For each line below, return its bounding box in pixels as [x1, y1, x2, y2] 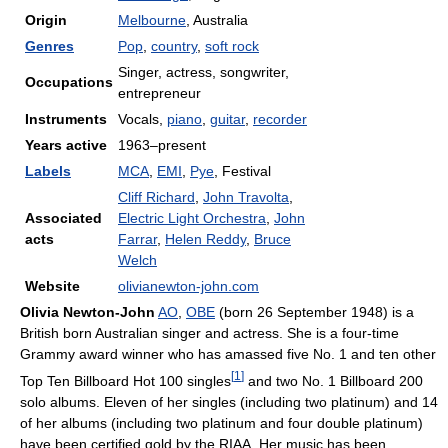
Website [25, 278, 80, 294]
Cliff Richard [118, 189, 195, 205]
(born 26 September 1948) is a [215, 304, 414, 320]
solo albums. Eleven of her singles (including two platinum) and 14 [20, 393, 438, 410]
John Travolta [203, 189, 289, 205]
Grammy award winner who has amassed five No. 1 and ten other [20, 346, 436, 362]
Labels [25, 163, 71, 179]
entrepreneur [118, 85, 201, 101]
